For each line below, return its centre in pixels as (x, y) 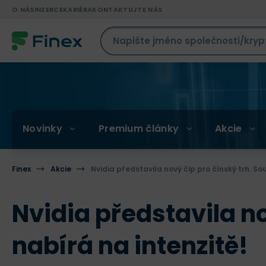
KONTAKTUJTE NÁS (127, 9)
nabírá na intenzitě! (130, 246)
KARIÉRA (77, 9)
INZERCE (48, 9)
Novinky (42, 128)
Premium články (139, 128)
